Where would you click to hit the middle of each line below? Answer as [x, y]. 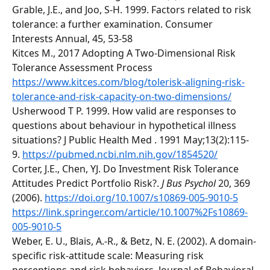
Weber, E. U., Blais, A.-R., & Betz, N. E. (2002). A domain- [134, 241]
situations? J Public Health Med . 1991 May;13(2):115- [130, 140]
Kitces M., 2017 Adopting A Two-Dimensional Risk [125, 53]
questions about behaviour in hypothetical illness [125, 126]
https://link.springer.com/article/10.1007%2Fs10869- [130, 212]
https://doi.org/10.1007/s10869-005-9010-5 [141, 198]
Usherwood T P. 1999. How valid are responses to [125, 111]
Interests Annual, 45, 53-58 [74, 39]
